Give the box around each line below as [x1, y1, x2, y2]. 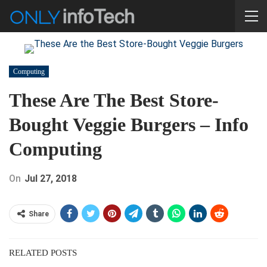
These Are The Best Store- [9, 89, 219, 111]
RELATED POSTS [9, 248, 77, 257]
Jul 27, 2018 [24, 173, 77, 184]
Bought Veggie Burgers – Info [9, 114, 249, 135]
